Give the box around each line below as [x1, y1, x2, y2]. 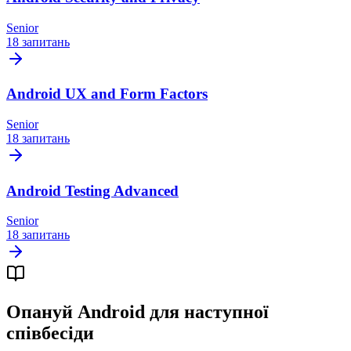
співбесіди [6, 323, 94, 344]
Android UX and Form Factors [6, 85, 208, 103]
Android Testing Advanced [6, 182, 179, 199]
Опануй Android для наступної [6, 302, 269, 323]
